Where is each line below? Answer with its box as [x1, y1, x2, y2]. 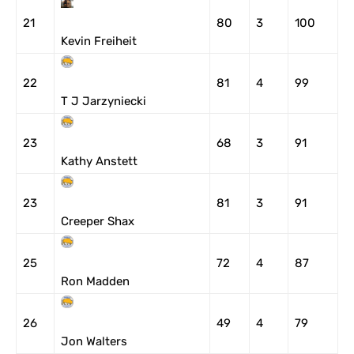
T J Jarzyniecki [61, 94, 146, 108]
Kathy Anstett [61, 154, 137, 168]
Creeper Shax [61, 214, 134, 228]
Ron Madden [61, 274, 130, 288]
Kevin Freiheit [61, 34, 137, 48]
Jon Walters [61, 334, 127, 348]
